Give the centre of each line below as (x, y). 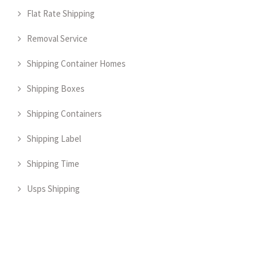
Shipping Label (54, 138)
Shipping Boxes (56, 88)
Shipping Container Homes (76, 63)
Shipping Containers (64, 113)
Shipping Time (53, 163)
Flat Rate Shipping (61, 13)
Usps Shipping (53, 188)
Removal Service (57, 38)
